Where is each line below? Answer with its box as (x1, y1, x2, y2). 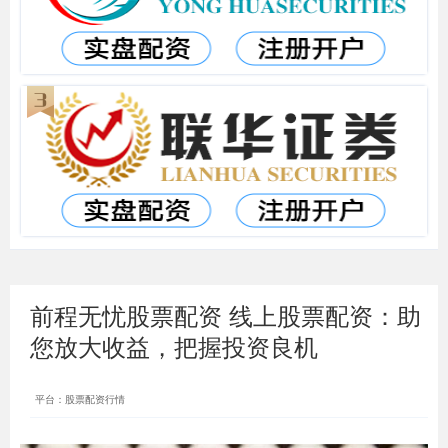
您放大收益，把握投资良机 (30, 329, 318, 363)
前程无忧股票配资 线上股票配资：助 (30, 298, 421, 332)
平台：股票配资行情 (35, 392, 125, 406)
